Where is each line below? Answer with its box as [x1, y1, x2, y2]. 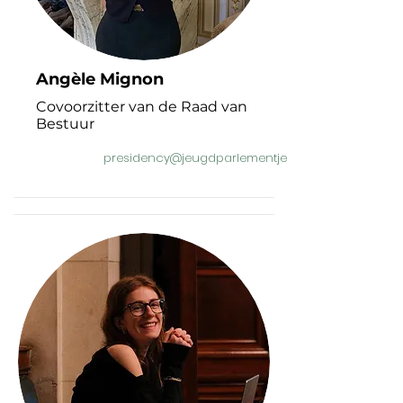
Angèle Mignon [36, 69, 164, 89]
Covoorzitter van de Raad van [36, 98, 247, 115]
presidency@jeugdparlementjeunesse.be [103, 149, 347, 166]
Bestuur [36, 115, 94, 132]
